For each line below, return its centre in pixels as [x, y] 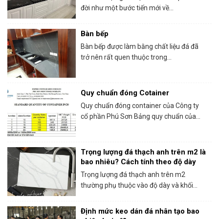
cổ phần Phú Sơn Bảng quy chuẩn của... [141, 116]
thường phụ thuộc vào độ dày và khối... [139, 185]
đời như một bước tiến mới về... [127, 8]
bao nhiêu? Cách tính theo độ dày [138, 162]
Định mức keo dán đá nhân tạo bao [140, 211]
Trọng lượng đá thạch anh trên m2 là [143, 152]
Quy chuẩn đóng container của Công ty [140, 106]
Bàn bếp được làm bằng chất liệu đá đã [140, 46]
